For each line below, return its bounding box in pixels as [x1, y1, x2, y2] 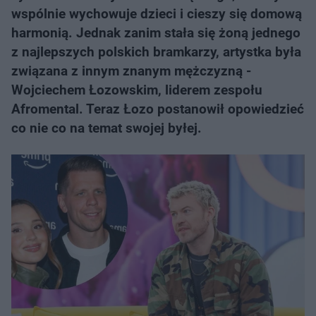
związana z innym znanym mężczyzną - [11, 63, 251, 79]
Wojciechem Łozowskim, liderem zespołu [11, 82, 262, 98]
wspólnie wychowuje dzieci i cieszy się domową [11, 6, 302, 22]
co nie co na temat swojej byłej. [11, 120, 202, 136]
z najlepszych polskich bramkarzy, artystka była [11, 44, 301, 60]
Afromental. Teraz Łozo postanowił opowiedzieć [11, 101, 304, 117]
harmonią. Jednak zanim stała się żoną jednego [11, 25, 300, 41]
